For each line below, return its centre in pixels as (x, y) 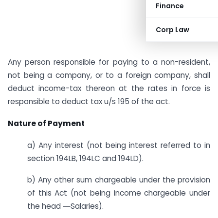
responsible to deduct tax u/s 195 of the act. (89, 101)
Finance (170, 6)
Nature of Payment (46, 123)
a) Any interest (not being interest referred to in (119, 145)
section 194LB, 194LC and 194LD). (85, 158)
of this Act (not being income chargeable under (119, 193)
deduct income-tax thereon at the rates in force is (109, 88)
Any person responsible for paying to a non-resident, (109, 62)
